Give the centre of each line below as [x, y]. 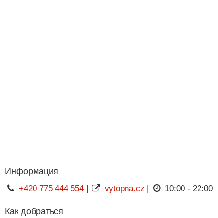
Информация [32, 171]
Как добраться [34, 211]
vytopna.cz [124, 188]
